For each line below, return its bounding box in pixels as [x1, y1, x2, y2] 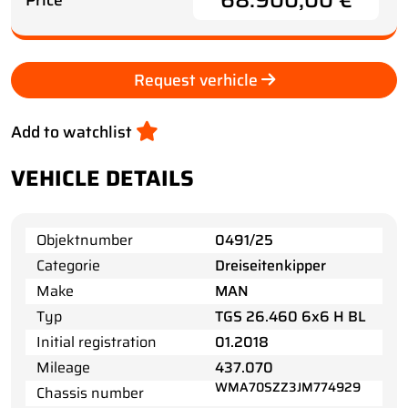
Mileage [36, 355, 90, 379]
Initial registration [36, 330, 157, 353]
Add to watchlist [11, 118, 136, 145]
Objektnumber [36, 228, 133, 251]
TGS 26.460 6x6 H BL [215, 304, 366, 328]
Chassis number [36, 381, 144, 404]
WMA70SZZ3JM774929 [215, 376, 361, 397]
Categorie [36, 253, 100, 277]
